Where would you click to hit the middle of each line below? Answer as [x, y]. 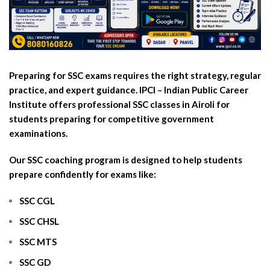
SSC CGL [37, 200]
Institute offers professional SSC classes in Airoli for [119, 104]
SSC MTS [38, 241]
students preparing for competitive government [111, 118]
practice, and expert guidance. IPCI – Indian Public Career [129, 89]
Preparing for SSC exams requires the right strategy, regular [135, 75]
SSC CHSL [39, 221]
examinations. [38, 133]
